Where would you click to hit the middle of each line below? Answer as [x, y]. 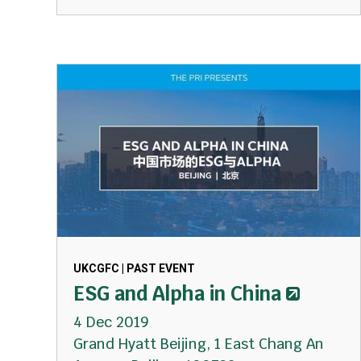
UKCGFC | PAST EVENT [134, 268]
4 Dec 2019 [111, 322]
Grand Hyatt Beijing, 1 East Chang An [199, 344]
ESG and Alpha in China [177, 294]
